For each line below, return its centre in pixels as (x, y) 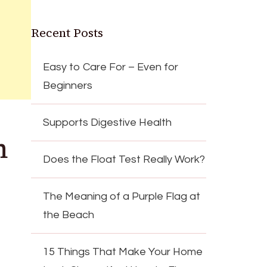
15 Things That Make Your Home (123, 252)
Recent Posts (67, 32)
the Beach (69, 215)
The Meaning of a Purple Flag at (122, 196)
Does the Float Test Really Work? (124, 159)
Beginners (68, 85)
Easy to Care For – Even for (111, 67)
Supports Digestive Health (108, 122)
